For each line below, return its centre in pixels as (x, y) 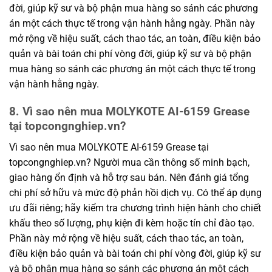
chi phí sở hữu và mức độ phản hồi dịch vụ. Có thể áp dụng (135, 192)
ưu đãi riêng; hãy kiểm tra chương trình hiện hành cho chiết (135, 208)
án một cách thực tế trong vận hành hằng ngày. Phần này (132, 24)
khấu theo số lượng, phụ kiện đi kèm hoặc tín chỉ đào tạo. (132, 223)
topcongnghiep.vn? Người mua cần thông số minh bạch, (129, 162)
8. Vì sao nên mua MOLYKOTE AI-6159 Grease (129, 112)
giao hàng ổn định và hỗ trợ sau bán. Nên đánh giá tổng (129, 177)
